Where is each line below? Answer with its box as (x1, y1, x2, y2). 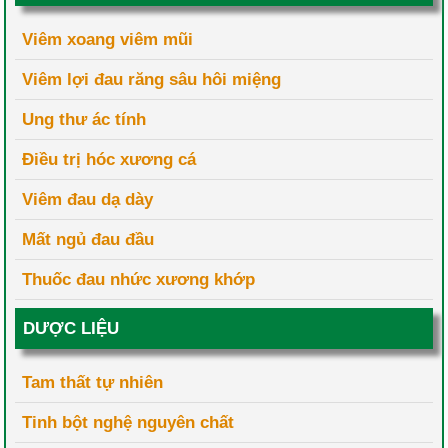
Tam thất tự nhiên (22, 373, 164, 393)
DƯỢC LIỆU (23, 319, 120, 339)
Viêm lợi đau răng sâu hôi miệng (22, 70, 282, 90)
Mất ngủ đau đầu (22, 230, 155, 250)
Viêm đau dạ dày (22, 190, 154, 210)
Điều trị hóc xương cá (22, 150, 197, 170)
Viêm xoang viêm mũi (22, 30, 194, 50)
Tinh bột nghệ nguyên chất (22, 413, 235, 433)
